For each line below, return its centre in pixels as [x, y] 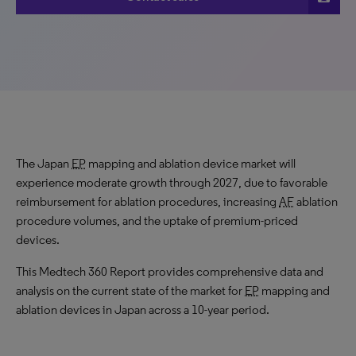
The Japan [44, 163]
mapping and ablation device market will [191, 163]
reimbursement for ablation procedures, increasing [147, 201]
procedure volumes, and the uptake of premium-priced [157, 221]
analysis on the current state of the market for [130, 290]
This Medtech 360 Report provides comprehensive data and [170, 271]
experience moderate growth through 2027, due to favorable [172, 182]
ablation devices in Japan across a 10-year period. [143, 310]
